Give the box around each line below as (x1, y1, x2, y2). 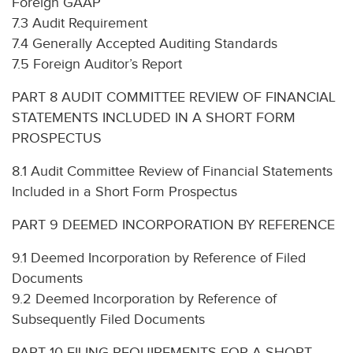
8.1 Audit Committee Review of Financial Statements (12, 163, 333, 180)
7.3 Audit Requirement (12, 15, 147, 32)
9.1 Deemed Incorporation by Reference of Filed (12, 250, 306, 266)
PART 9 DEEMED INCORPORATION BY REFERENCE (12, 217, 335, 233)
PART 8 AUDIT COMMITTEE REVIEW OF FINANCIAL (12, 89, 336, 106)
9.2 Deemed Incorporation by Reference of (12, 291, 277, 307)
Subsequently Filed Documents (12, 311, 205, 328)
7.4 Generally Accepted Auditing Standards (12, 35, 277, 52)
